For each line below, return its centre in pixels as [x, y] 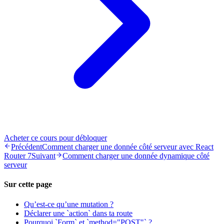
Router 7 [18, 156]
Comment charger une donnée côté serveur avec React [128, 147]
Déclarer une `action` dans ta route [78, 213]
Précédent [26, 147]
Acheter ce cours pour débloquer [55, 138]
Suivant [43, 156]
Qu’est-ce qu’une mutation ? [69, 204]
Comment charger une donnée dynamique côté [136, 156]
